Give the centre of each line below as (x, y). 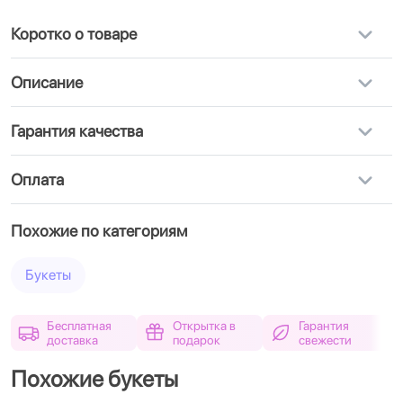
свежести (325, 340)
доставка (72, 340)
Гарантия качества (77, 131)
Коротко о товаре (74, 34)
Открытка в (204, 326)
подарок (197, 340)
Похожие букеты (94, 379)
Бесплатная (79, 326)
